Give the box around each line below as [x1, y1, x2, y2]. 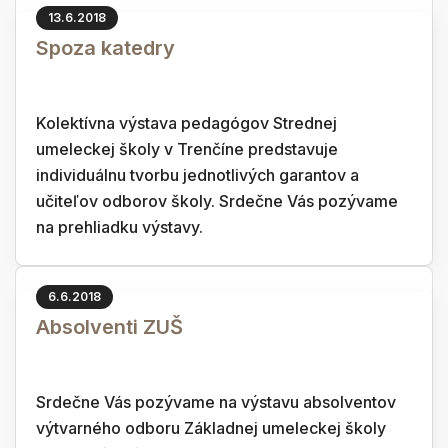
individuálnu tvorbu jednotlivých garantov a [36, 165, 359, 185]
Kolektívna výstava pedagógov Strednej [36, 113, 337, 133]
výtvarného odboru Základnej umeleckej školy [36, 418, 386, 438]
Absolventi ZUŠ [36, 315, 183, 339]
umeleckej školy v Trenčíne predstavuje [36, 139, 338, 159]
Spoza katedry [36, 36, 175, 60]
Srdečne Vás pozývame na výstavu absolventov [36, 392, 396, 412]
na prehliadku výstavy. [36, 217, 203, 237]
